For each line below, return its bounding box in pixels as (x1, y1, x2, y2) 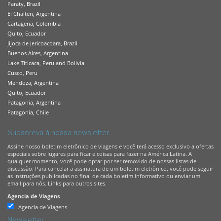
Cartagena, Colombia (7, 20, 61, 27)
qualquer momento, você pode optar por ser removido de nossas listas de (7, 157, 196, 165)
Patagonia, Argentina (7, 99, 61, 106)
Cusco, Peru (7, 69, 37, 76)
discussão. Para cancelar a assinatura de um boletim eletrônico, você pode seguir (7, 165, 213, 172)
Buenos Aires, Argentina (7, 49, 68, 57)
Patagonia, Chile (7, 109, 49, 116)
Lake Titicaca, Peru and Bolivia (7, 59, 84, 67)
